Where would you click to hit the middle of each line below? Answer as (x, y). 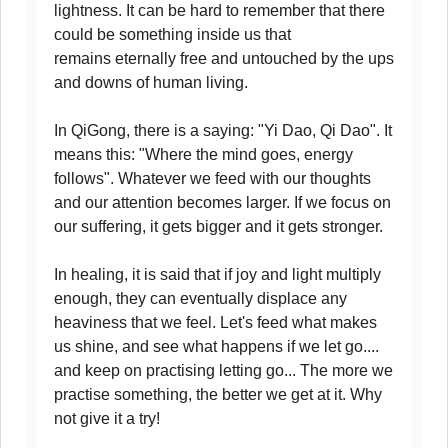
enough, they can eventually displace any (200, 298)
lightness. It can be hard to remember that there (219, 10)
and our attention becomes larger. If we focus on (222, 202)
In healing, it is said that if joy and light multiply (217, 274)
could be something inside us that (172, 34)
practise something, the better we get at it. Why (218, 394)
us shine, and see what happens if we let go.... (216, 346)
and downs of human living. (151, 82)
